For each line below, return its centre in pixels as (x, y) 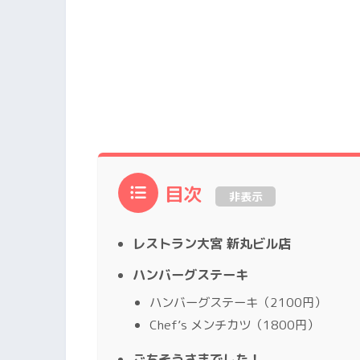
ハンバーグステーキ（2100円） (238, 302)
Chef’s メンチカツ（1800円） (234, 324)
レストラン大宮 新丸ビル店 (212, 243)
